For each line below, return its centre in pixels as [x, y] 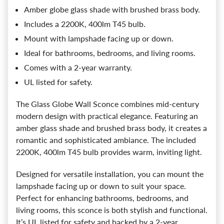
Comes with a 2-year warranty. [78, 67]
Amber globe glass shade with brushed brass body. [112, 9]
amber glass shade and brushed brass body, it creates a [111, 127]
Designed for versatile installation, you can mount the [110, 173]
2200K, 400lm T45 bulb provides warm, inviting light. [109, 151]
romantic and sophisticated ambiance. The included [106, 139]
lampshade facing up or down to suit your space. [101, 185]
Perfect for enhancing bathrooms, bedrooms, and [102, 197]
